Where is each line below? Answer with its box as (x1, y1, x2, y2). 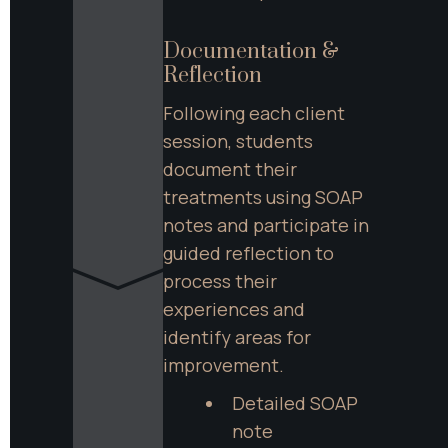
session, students (163, 128, 313, 153)
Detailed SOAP (231, 391, 358, 416)
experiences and (163, 296, 305, 321)
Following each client (163, 100, 345, 125)
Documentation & (163, 37, 339, 65)
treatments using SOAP (163, 184, 363, 209)
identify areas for (163, 324, 311, 349)
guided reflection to (163, 240, 334, 265)
